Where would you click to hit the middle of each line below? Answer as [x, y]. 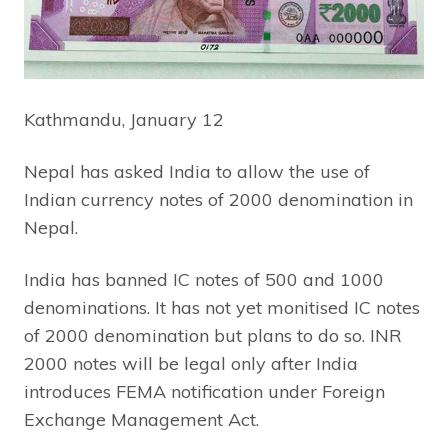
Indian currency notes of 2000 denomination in [218, 199]
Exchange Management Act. [141, 419]
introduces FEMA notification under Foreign [204, 391]
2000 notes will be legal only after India [191, 363]
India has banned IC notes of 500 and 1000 [204, 279]
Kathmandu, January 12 [124, 119]
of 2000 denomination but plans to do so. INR [213, 335]
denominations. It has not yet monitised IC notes [222, 307]
